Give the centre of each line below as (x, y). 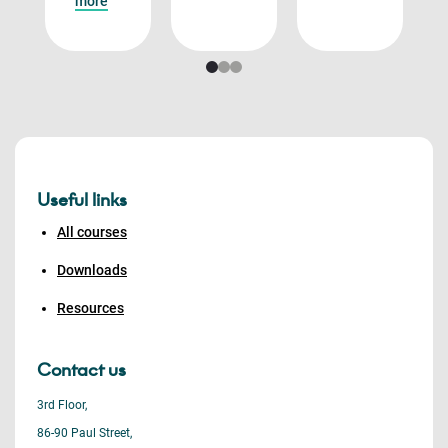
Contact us (81, 370)
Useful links (82, 200)
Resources (90, 308)
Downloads (92, 270)
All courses (92, 232)
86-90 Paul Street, (84, 433)
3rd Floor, (62, 405)
